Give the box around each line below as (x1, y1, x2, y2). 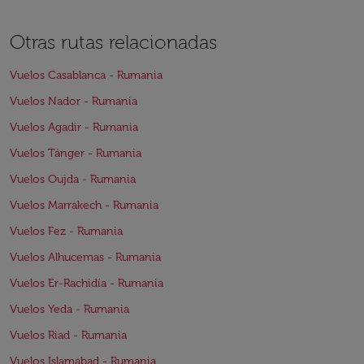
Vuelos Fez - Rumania (10, 224, 123, 238)
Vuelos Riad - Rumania (10, 328, 127, 342)
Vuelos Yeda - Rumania (10, 302, 129, 316)
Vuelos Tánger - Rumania (10, 146, 141, 160)
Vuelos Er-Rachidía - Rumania (10, 276, 163, 290)
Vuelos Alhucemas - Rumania (10, 250, 161, 264)
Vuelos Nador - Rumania (10, 94, 137, 108)
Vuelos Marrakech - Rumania (10, 198, 158, 212)
